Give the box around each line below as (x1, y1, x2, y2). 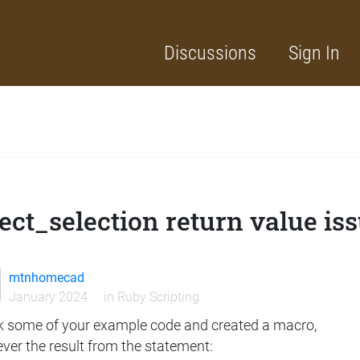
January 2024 (8, 289, 88, 305)
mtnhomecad (8, 270, 84, 286)
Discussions (164, 41, 256, 64)
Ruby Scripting (117, 289, 199, 305)
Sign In (288, 41, 340, 64)
